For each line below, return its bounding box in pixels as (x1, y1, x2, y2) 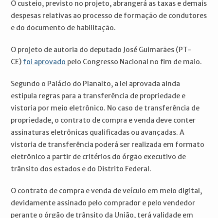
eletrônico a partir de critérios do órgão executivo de (11, 152, 186, 162)
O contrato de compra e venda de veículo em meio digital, (11, 186, 202, 196)
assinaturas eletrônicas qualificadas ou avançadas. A (11, 128, 185, 137)
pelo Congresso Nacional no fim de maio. (67, 57, 202, 67)
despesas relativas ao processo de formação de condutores (11, 11, 207, 20)
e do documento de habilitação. (11, 23, 116, 33)
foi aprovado (23, 57, 68, 67)
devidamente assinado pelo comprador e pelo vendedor (11, 199, 196, 208)
